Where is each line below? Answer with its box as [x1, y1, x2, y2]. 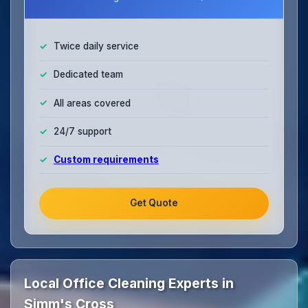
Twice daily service [53, 41, 139, 52]
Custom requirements [53, 153, 159, 165]
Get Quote [130, 197, 178, 209]
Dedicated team [53, 69, 123, 80]
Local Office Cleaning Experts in [24, 275, 234, 292]
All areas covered [53, 97, 131, 109]
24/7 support [53, 125, 111, 137]
